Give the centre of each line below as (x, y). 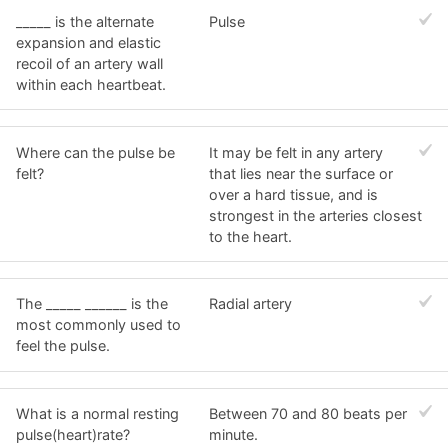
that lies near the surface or (301, 173)
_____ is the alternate (85, 21)
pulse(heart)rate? (73, 435)
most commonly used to (98, 325)
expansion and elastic (88, 42)
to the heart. (251, 236)
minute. (234, 435)
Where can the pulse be (95, 152)
